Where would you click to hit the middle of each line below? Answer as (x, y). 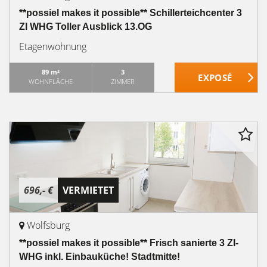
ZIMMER (123, 81)
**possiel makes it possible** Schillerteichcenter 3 (131, 13)
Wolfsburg (48, 225)
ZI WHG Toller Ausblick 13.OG (86, 27)
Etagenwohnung (53, 46)
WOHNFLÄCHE (50, 81)
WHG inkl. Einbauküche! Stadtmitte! (100, 257)
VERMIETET (88, 190)
